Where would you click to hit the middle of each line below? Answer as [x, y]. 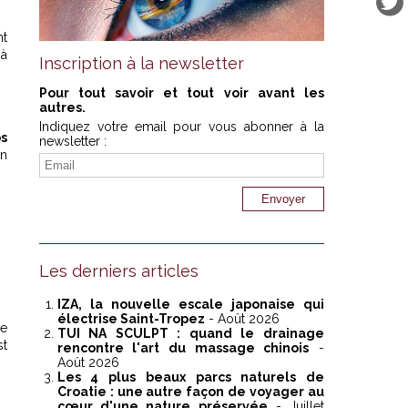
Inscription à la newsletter [141, 64]
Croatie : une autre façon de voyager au [190, 392]
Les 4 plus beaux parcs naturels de [190, 377]
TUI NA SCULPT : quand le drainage [190, 334]
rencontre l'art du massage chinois [183, 348]
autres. [62, 108]
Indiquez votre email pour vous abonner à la [181, 127]
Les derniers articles [118, 271]
